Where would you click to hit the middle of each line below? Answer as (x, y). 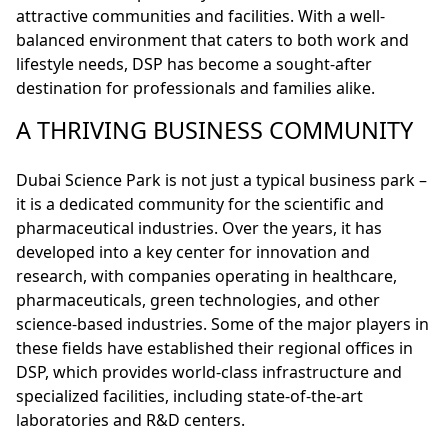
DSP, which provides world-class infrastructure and (209, 372)
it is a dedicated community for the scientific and (200, 204)
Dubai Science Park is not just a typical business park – (221, 180)
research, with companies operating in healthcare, (206, 276)
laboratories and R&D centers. (130, 420)
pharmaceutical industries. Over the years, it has (199, 228)
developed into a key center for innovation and (193, 252)
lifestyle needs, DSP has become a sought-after (194, 64)
